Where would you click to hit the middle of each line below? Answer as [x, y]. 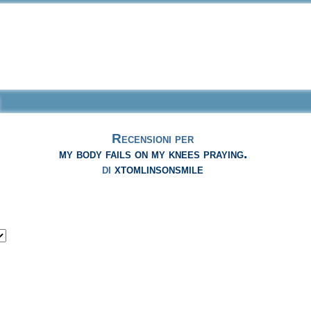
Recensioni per [153, 139]
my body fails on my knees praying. [153, 154]
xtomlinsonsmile [159, 169]
